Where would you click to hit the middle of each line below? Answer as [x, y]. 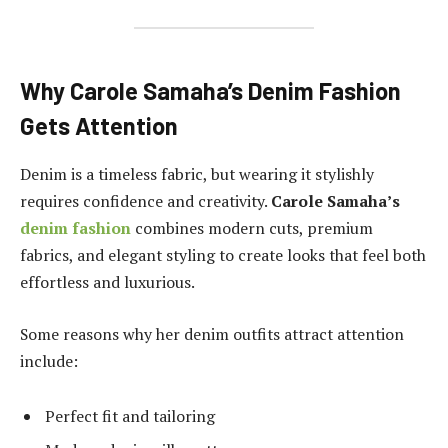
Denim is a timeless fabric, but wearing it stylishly [197, 174]
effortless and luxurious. [107, 282]
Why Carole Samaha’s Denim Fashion [210, 91]
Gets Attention [99, 126]
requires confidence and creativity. [145, 201]
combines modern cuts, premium [254, 228]
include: [49, 360]
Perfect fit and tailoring [130, 416]
